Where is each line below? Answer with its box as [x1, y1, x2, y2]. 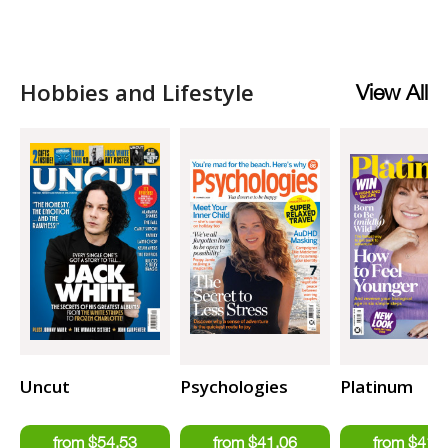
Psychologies [180, 374, 288, 398]
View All [356, 79, 428, 105]
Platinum [340, 374, 413, 398]
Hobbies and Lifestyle [20, 76, 254, 108]
